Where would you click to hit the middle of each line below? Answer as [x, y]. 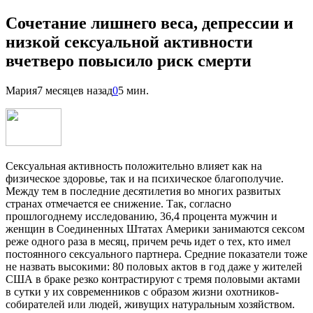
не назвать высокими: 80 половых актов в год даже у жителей [154, 266]
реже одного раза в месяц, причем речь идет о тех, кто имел [148, 241]
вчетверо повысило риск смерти [129, 60]
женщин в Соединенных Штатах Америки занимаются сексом [155, 228]
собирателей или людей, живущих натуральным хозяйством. [150, 304]
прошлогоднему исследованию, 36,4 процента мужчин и [141, 216]
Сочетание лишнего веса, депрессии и [150, 23]
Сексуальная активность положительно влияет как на [134, 166]
